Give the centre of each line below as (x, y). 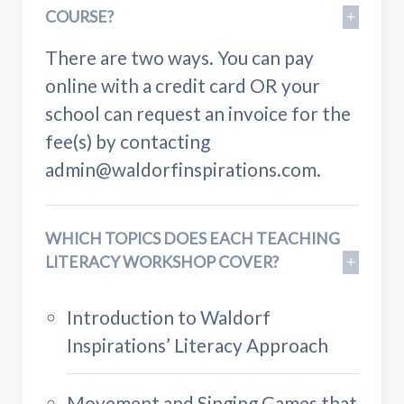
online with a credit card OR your (183, 85)
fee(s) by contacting (128, 141)
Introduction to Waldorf (169, 317)
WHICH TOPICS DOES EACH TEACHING (193, 238)
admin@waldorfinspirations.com (181, 169)
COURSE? (79, 16)
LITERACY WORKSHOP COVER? (162, 262)
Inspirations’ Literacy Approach (197, 344)
